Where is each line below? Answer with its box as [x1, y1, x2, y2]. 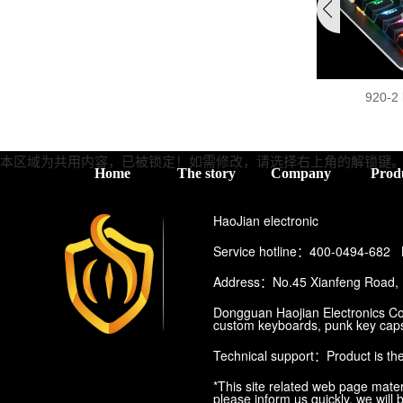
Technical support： [213, 345, 327, 364]
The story [177, 165, 236, 181]
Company [271, 165, 331, 181]
